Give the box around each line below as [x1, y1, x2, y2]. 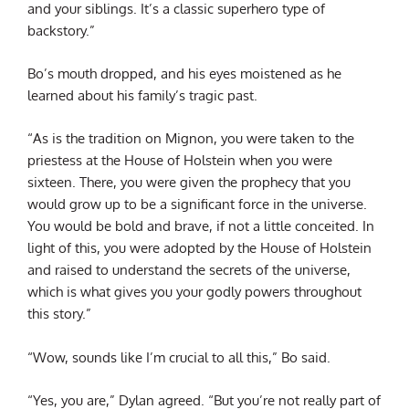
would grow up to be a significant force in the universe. [27, 195, 367, 213]
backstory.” [27, 21, 95, 38]
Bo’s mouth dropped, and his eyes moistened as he [27, 65, 341, 81]
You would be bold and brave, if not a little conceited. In [27, 217, 374, 235]
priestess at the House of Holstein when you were [27, 152, 332, 169]
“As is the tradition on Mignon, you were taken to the [27, 130, 354, 147]
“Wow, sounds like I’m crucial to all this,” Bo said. [27, 348, 330, 365]
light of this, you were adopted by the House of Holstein [27, 239, 372, 257]
